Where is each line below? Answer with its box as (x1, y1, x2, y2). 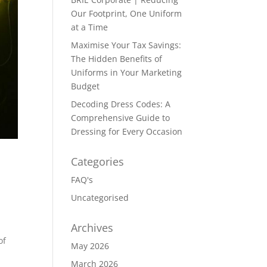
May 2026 (71, 240, 110, 252)
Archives (71, 221, 114, 235)
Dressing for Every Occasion (71, 126, 183, 137)
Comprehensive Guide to (71, 112, 170, 123)
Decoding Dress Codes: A (71, 98, 171, 110)
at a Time (71, 21, 108, 33)
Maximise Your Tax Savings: (71, 39, 182, 51)
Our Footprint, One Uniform (71, 8, 182, 19)
